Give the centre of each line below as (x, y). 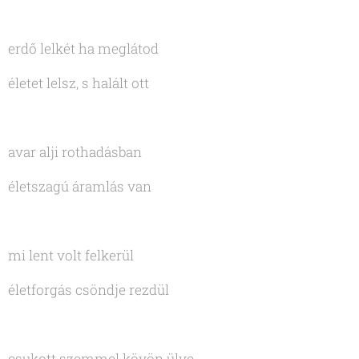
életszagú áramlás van (80, 187)
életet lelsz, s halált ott (79, 83)
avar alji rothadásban (75, 152)
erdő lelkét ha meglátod (83, 49)
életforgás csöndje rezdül (89, 290)
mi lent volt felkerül (71, 256)
